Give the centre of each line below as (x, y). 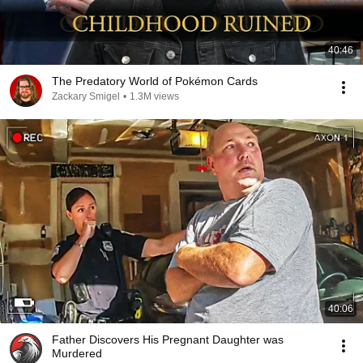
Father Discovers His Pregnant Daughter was (168, 340)
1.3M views (154, 96)
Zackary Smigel (86, 96)
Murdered (77, 353)
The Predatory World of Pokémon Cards (155, 81)
